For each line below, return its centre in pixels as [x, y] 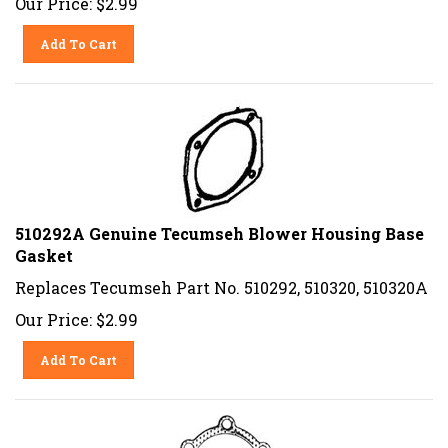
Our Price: [53, 312]
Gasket [44, 248]
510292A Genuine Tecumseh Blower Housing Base [219, 226]
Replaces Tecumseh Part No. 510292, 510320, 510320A [221, 280]
